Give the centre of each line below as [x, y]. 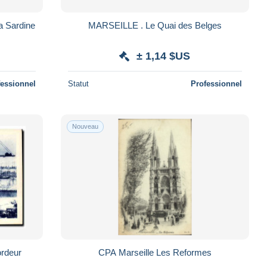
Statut [78, 83]
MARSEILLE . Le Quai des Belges [155, 25]
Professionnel [216, 83]
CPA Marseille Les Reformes [155, 252]
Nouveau [85, 126]
